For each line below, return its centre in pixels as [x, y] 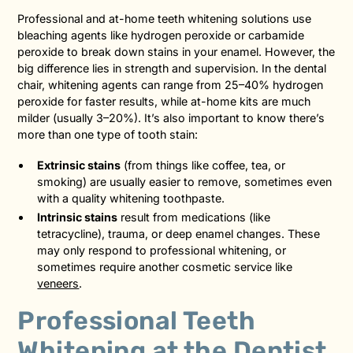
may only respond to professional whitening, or [162, 251]
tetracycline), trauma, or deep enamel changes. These [179, 234]
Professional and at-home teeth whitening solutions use [165, 18]
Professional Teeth [137, 321]
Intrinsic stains [78, 217]
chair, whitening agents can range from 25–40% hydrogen [171, 84]
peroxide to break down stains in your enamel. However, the [176, 51]
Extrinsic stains [79, 165]
